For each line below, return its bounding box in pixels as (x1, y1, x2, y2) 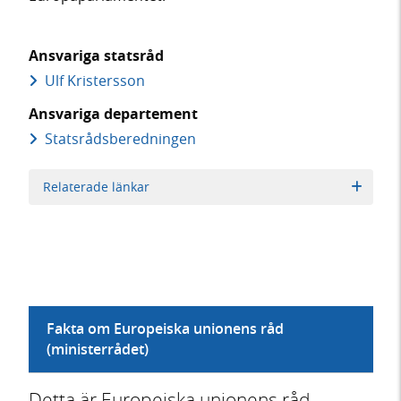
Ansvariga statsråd (28, 46, 164, 66)
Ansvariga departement (28, 104, 198, 124)
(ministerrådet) (46, 338, 149, 359)
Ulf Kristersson (40, 70, 145, 90)
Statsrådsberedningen (40, 129, 196, 149)
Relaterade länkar (43, 178, 150, 196)
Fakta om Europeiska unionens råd (46, 318, 284, 338)
